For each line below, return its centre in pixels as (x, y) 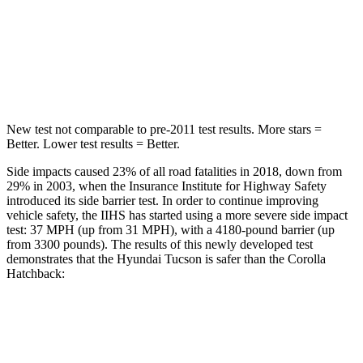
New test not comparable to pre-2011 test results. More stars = (164, 129)
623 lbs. (237, 77)
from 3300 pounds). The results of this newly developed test (160, 244)
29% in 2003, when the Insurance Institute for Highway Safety (167, 186)
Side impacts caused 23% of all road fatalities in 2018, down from (174, 171)
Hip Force (106, 77)
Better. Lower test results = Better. (93, 143)
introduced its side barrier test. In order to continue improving (162, 200)
